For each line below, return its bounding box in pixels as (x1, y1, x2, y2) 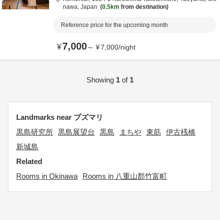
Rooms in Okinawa (16, 172, 78, 180)
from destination (119, 3, 166, 10)
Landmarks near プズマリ (16, 113, 103, 121)
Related (16, 157, 42, 165)
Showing (86, 76, 116, 84)
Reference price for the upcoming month (61, 22, 168, 28)
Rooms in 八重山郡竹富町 (82, 172, 167, 180)
